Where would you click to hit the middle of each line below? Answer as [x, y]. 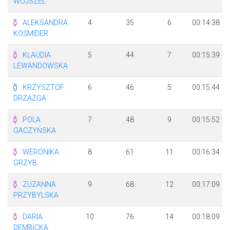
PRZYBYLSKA [36, 195]
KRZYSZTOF [43, 87]
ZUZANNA [39, 184]
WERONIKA [41, 152]
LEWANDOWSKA [40, 66]
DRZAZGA [30, 98]
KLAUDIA [36, 55]
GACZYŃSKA [34, 130]
